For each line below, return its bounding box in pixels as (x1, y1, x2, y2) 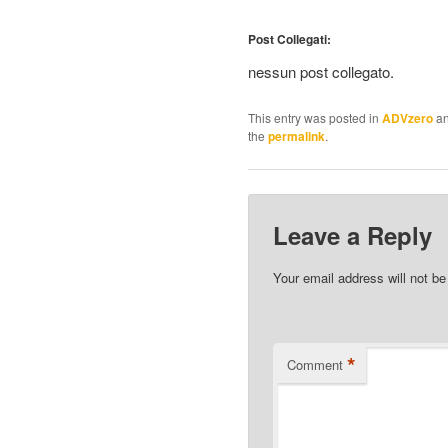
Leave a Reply (273, 217, 433, 252)
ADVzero (382, 108, 433, 127)
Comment (287, 354, 344, 374)
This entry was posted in (248, 108, 382, 126)
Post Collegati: (248, 30, 331, 49)
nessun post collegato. (248, 61, 394, 83)
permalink (268, 126, 325, 145)
